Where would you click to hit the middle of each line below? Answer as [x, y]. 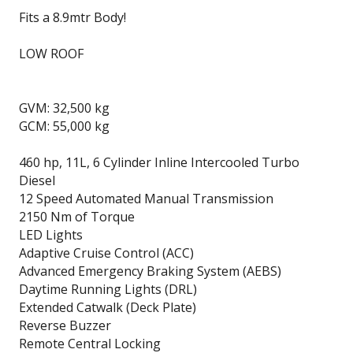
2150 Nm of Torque [77, 217]
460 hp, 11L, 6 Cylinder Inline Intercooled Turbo [159, 162]
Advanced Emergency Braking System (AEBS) [150, 271]
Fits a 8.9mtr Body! [72, 17]
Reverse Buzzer [65, 325]
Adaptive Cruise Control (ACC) [106, 253]
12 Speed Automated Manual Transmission [146, 199]
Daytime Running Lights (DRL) [108, 289]
